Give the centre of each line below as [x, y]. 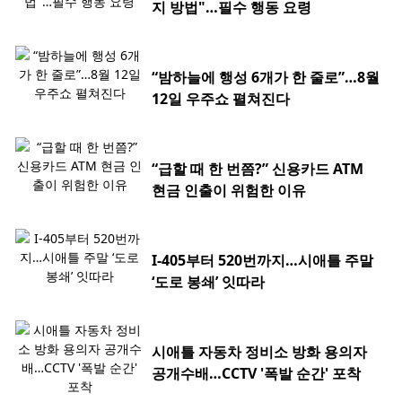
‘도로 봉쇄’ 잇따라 [208, 282]
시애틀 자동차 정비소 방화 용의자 [259, 352]
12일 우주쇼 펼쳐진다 [221, 99]
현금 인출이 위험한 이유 [229, 191]
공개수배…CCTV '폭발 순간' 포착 [256, 374]
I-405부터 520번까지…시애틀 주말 [262, 261]
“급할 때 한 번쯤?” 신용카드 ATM [258, 169]
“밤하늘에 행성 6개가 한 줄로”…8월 [266, 78]
